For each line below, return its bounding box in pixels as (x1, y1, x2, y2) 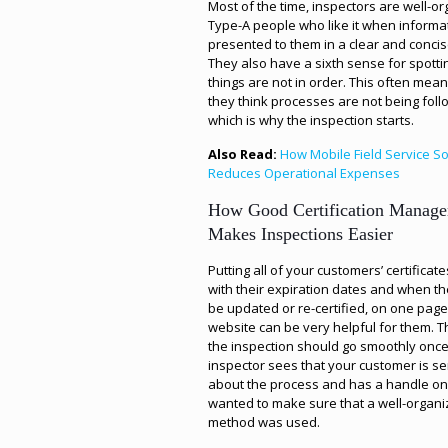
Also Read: (208, 145, 281, 163)
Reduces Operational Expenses (208, 164, 401, 182)
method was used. (208, 413, 321, 431)
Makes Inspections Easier (208, 224, 394, 244)
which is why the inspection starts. (208, 111, 415, 129)
